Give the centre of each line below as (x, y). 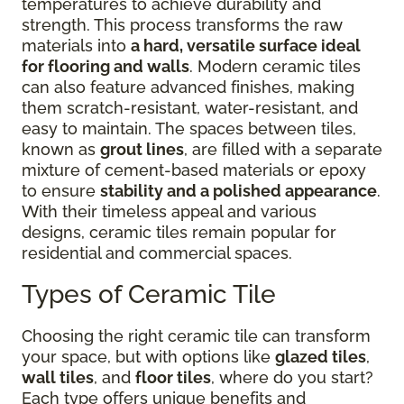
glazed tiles (321, 356)
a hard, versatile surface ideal (246, 45)
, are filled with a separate (283, 149)
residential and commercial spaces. (157, 252)
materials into (76, 45)
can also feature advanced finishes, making (188, 87)
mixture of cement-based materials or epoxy (194, 170)
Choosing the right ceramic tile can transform (196, 335)
